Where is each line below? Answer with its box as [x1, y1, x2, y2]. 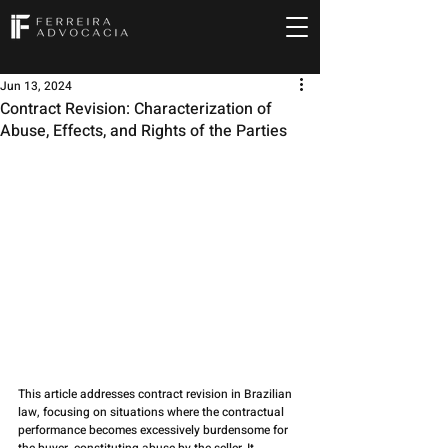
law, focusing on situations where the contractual [18, 403, 287, 422]
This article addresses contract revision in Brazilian [18, 385, 295, 404]
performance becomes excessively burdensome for [18, 421, 291, 440]
